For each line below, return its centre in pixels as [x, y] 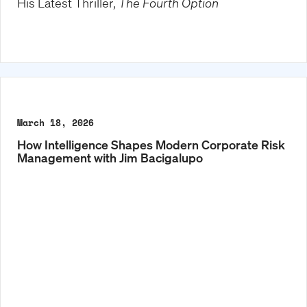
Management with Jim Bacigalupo [110, 157]
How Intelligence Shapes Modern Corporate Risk [151, 144]
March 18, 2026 [56, 122]
